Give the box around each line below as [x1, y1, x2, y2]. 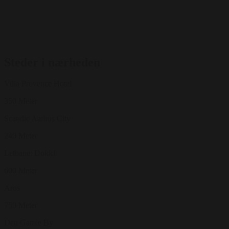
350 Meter [4, 97, 37, 106]
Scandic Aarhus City [4, 114, 71, 123]
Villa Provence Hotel [4, 79, 72, 88]
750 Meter [4, 201, 37, 210]
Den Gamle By [4, 218, 53, 227]
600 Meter [4, 166, 37, 175]
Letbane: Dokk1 [4, 149, 57, 158]
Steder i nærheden [4, 55, 100, 69]
